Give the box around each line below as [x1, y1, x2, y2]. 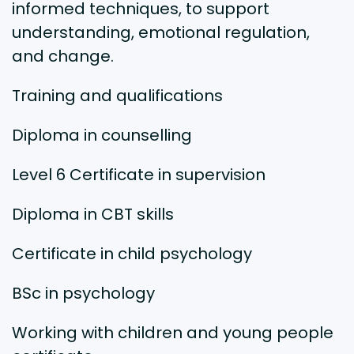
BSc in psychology [12, 282, 155, 305]
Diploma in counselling [12, 124, 192, 147]
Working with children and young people [12, 322, 333, 345]
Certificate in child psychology [12, 243, 252, 265]
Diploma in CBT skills [12, 203, 174, 226]
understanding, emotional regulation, [12, 21, 310, 44]
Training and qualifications [12, 85, 223, 107]
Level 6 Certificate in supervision [12, 164, 265, 186]
